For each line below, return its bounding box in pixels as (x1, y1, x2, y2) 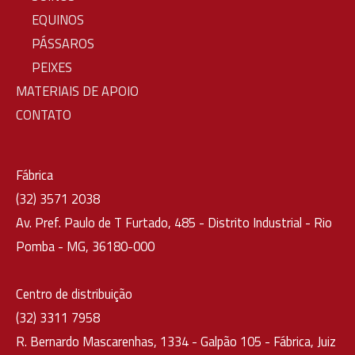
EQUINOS (32, 10, 84, 30)
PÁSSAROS (32, 33, 94, 54)
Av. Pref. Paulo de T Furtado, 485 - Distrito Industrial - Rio (16, 212, 332, 233)
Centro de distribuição (16, 284, 132, 304)
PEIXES (32, 57, 72, 78)
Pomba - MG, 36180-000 (16, 236, 155, 257)
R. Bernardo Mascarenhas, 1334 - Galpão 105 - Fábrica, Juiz (16, 331, 336, 352)
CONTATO (16, 105, 71, 125)
